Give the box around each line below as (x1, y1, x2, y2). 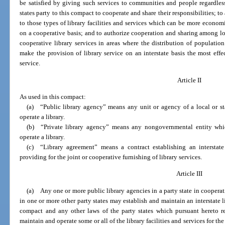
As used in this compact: (20, 93, 86, 101)
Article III (176, 170, 202, 178)
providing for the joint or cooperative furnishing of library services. (20, 153, 202, 161)
